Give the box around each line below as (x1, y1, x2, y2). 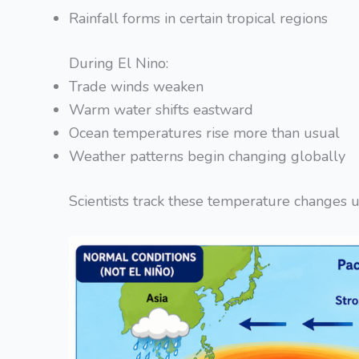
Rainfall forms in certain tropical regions (69, 8, 328, 28)
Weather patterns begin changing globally (69, 146, 345, 166)
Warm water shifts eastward (69, 99, 253, 119)
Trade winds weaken (69, 76, 204, 96)
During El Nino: (69, 53, 168, 73)
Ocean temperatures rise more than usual (69, 123, 340, 143)
